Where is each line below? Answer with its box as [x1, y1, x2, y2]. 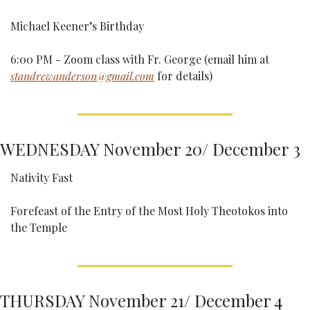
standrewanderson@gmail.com [10, 69, 154, 83]
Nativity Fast [10, 170, 73, 185]
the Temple [10, 220, 67, 235]
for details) [154, 69, 212, 83]
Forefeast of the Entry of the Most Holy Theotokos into [10, 203, 288, 218]
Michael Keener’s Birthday [10, 19, 144, 33]
